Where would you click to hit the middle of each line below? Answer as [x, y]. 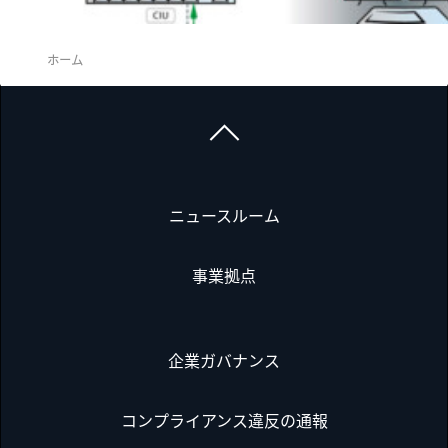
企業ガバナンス [224, 359]
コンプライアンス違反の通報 [224, 419]
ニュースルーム [224, 214]
